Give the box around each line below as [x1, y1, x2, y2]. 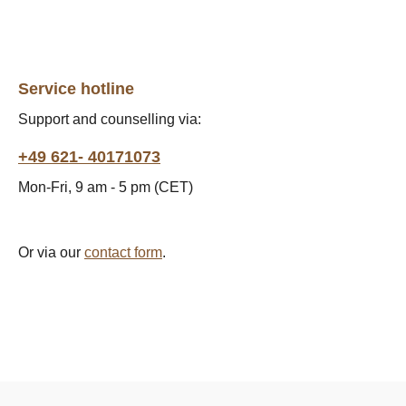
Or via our [18, 245, 84, 261]
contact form [84, 245, 162, 261]
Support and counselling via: [18, 111, 201, 128]
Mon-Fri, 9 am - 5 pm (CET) [18, 179, 193, 196]
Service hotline [18, 80, 134, 99]
